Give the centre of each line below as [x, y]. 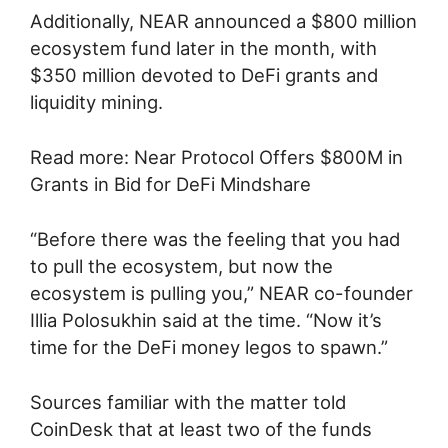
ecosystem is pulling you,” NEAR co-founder [221, 292]
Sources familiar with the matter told [188, 401]
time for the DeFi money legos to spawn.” [209, 346]
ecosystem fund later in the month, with [203, 48]
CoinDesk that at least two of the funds [201, 428]
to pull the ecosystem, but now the [181, 265]
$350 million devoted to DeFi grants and [204, 75]
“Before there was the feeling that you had [215, 238]
